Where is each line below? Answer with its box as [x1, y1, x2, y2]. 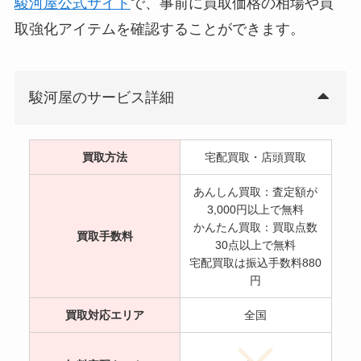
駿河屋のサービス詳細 [28, 89, 174, 106]
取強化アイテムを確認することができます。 [14, 20, 305, 37]
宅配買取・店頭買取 [205, 151, 307, 164]
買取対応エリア [64, 309, 144, 322]
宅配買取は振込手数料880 [189, 256, 322, 270]
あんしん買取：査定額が [193, 185, 318, 199]
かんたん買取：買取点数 [193, 221, 318, 234]
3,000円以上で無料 [207, 203, 305, 217]
